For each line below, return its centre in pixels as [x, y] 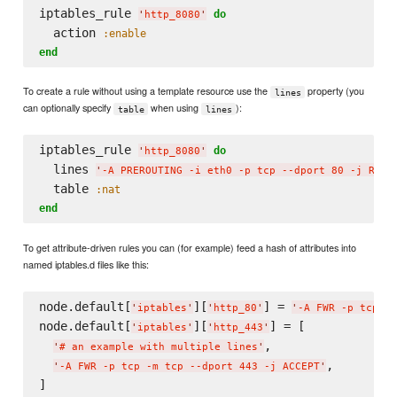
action [70, 32]
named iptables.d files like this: [86, 265]
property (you [335, 91]
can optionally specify [69, 108]
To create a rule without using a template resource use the [147, 91]
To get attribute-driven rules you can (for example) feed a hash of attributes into [190, 248]
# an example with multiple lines [158, 347]
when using [175, 108]
